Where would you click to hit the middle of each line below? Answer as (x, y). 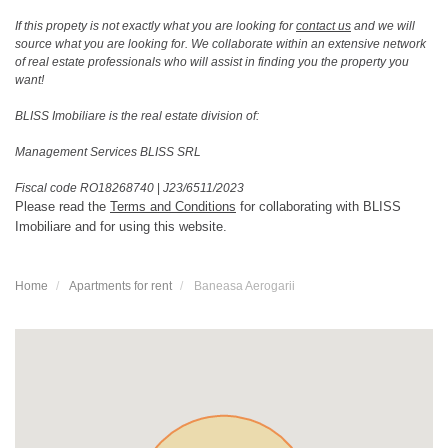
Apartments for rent (120, 285)
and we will (383, 25)
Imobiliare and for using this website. (121, 226)
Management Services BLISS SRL (108, 151)
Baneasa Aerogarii (244, 285)
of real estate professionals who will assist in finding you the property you (212, 61)
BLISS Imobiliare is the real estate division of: (137, 115)
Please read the (62, 206)
